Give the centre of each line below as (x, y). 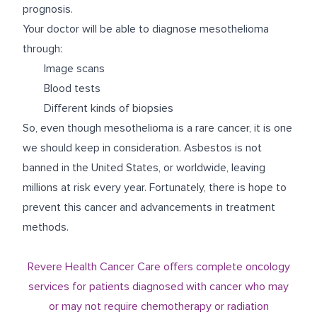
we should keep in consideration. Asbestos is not (142, 148)
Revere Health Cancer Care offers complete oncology (158, 266)
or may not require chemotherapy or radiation (158, 306)
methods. (46, 227)
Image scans (74, 68)
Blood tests (72, 88)
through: (42, 48)
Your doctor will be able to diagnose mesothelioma (146, 29)
